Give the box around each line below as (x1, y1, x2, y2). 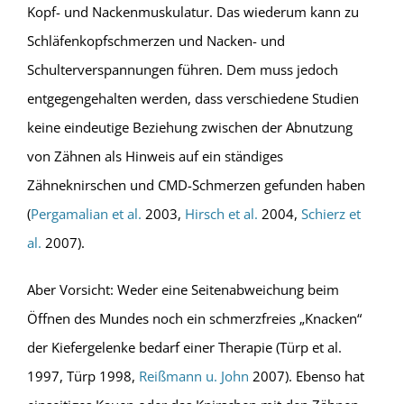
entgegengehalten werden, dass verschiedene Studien (26, 89, 359, 108)
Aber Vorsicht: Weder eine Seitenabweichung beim (26, 280, 339, 299)
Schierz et (300, 205, 361, 224)
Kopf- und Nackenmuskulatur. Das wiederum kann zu (26, 3, 359, 22)
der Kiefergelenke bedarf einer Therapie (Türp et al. (26, 338, 342, 357)
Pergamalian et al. (30, 205, 142, 224)
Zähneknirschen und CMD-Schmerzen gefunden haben (26, 176, 365, 195)
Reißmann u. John (138, 367, 249, 386)
